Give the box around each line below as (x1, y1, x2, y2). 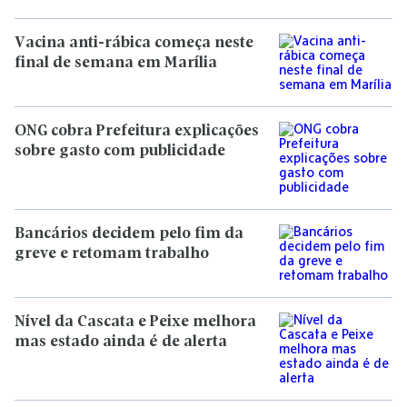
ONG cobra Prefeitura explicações (15, 124, 259, 139)
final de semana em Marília (15, 55, 217, 71)
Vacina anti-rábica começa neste (15, 35, 253, 51)
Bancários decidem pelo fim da (15, 226, 243, 242)
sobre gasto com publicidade (15, 144, 225, 159)
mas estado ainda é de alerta (15, 334, 227, 350)
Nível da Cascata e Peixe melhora (15, 314, 256, 330)
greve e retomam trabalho (15, 246, 209, 262)
